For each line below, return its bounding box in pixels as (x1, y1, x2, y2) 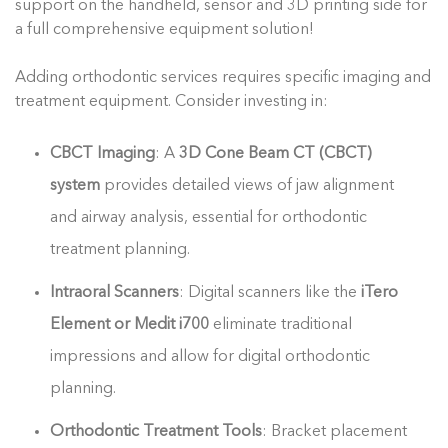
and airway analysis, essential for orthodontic (50, 209, 368, 226)
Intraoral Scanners (50, 284, 180, 301)
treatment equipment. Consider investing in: (15, 93, 328, 110)
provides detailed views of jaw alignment (100, 177, 395, 194)
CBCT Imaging (50, 145, 156, 162)
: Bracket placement (262, 423, 408, 440)
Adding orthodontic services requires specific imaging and (15, 69, 431, 86)
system (50, 177, 101, 194)
